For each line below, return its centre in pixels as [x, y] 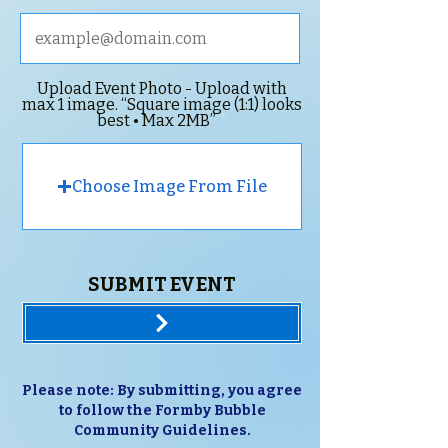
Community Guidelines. [162, 430]
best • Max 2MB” [156, 120]
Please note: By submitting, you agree [162, 390]
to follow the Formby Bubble [162, 410]
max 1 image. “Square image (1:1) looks [162, 104]
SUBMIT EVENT [162, 284]
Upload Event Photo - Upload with [162, 88]
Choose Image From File [169, 186]
